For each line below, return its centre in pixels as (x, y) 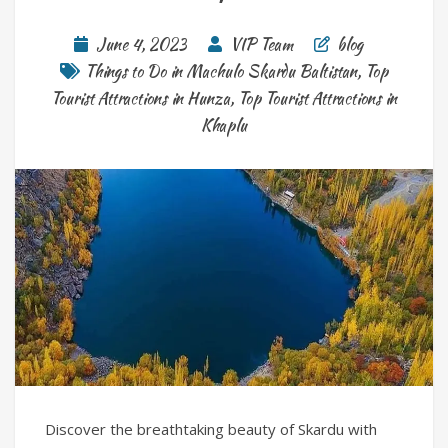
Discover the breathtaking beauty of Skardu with (211, 428)
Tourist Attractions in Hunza (140, 99)
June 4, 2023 (140, 45)
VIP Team (261, 45)
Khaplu (224, 126)
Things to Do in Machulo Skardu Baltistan (221, 72)
